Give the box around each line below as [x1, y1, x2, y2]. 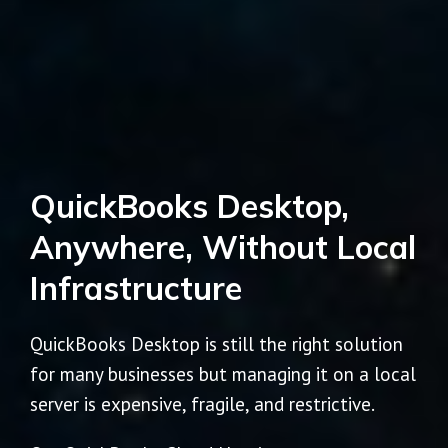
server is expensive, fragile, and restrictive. [30, 392, 375, 417]
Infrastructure [30, 268, 242, 309]
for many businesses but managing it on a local [30, 362, 416, 387]
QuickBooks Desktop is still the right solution [30, 332, 403, 357]
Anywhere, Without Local [30, 227, 416, 268]
